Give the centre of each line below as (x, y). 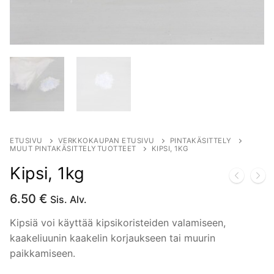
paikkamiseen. (43, 254)
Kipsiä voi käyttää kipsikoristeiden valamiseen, (118, 223)
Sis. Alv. (68, 199)
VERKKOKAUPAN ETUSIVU (106, 140)
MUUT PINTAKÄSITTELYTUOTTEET (73, 148)
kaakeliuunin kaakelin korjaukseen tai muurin (113, 238)
